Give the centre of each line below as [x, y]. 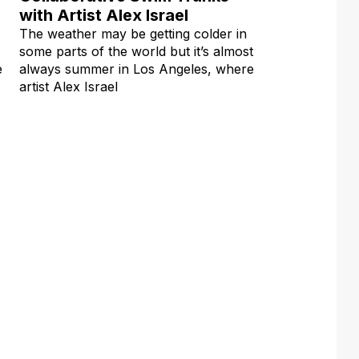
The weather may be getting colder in [133, 33]
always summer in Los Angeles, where [137, 69]
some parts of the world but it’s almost [136, 51]
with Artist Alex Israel [104, 15]
